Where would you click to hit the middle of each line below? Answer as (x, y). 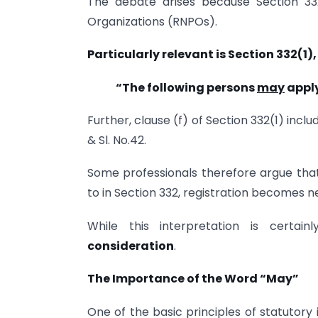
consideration (131, 246)
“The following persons (186, 87)
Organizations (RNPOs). (152, 21)
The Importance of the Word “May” (193, 279)
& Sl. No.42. (117, 141)
